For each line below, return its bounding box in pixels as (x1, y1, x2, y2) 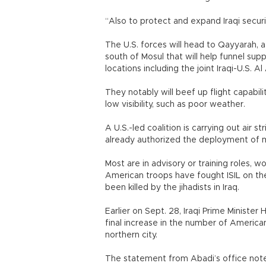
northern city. (105, 231, 157, 239)
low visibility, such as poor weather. (105, 100, 245, 109)
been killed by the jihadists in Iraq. (105, 183, 239, 192)
